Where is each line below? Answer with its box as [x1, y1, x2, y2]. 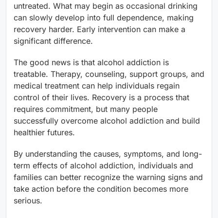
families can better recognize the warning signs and [14, 172, 203, 182]
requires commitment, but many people [14, 104, 158, 114]
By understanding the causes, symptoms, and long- [14, 149, 202, 159]
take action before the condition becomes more [14, 184, 188, 194]
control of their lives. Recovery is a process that [14, 92, 189, 102]
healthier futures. [14, 127, 75, 137]
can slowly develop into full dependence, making [14, 13, 194, 22]
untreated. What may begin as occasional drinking [14, 1, 198, 11]
